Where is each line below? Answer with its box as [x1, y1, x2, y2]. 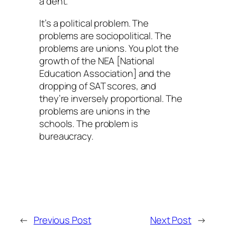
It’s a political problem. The [39, 16, 149, 30]
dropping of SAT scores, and [39, 79, 157, 92]
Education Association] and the [39, 66, 171, 80]
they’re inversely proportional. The [39, 91, 182, 105]
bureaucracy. [39, 129, 93, 143]
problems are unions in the [39, 104, 151, 118]
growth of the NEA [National [39, 54, 155, 67]
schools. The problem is [39, 117, 138, 130]
